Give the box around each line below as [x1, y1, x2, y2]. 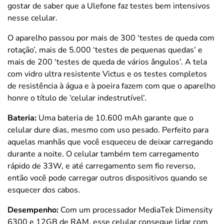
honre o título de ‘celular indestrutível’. [7, 92, 146, 103]
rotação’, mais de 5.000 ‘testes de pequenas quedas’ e [7, 44, 202, 55]
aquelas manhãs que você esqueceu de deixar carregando [7, 136, 213, 147]
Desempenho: [7, 204, 58, 215]
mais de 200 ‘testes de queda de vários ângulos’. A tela [7, 56, 207, 67]
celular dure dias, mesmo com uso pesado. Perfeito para [7, 124, 208, 135]
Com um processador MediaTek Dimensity [58, 204, 212, 215]
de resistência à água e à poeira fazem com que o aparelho [7, 80, 215, 91]
